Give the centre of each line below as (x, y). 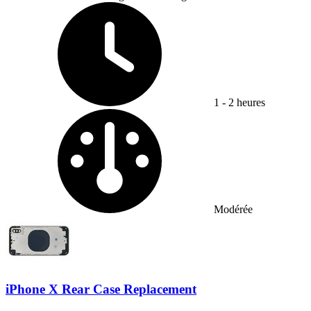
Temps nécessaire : (254, 8)
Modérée (233, 210)
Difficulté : (237, 115)
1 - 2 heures (239, 103)
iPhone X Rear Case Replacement (101, 289)
